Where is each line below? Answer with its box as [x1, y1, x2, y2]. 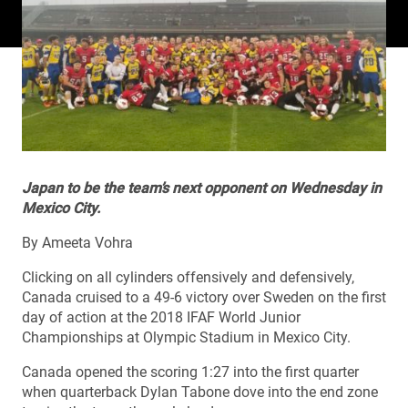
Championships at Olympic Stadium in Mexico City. [22, 328, 351, 346]
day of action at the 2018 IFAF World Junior [22, 308, 301, 326]
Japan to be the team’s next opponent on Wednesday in [22, 178, 382, 197]
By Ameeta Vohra [22, 233, 133, 251]
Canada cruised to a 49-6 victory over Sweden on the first [22, 288, 386, 306]
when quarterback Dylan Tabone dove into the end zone [22, 382, 378, 401]
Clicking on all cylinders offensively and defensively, [22, 268, 354, 286]
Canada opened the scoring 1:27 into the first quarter [22, 362, 359, 381]
